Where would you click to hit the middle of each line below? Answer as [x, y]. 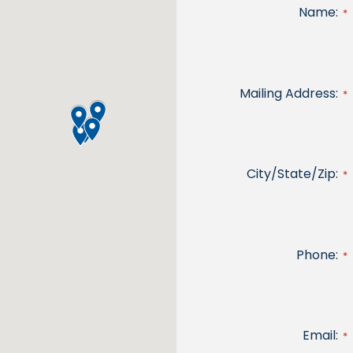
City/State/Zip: [293, 174]
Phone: [318, 255]
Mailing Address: [289, 93]
